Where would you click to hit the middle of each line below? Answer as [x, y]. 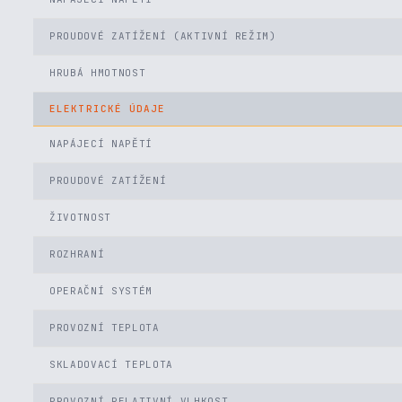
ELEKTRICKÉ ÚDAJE [108, 109]
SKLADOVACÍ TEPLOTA [111, 364]
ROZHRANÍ [77, 254]
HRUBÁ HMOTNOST [98, 73]
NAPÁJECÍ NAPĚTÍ [101, 144]
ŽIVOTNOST [80, 217]
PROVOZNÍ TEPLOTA [105, 328]
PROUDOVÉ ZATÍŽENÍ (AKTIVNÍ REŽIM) [163, 36]
